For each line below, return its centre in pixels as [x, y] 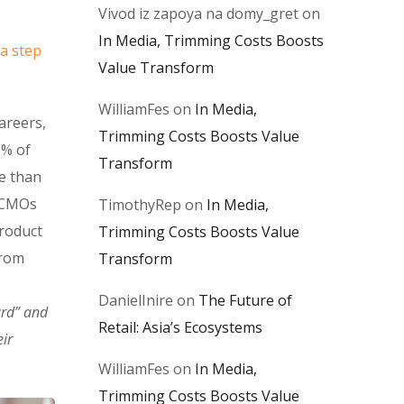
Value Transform [156, 67]
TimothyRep [140, 204]
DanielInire [136, 300]
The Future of [245, 300]
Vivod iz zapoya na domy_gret [198, 13]
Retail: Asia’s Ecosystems [180, 327]
